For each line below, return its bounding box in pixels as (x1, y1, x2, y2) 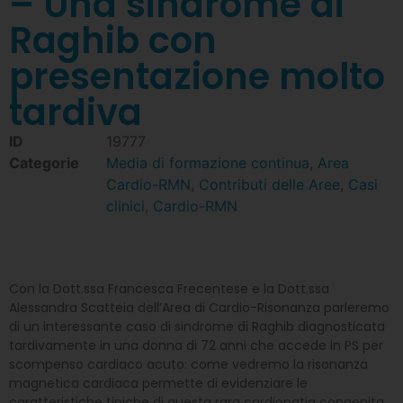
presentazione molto (9, 51, 385, 103)
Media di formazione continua (106, 154, 309, 173)
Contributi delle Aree (199, 175, 340, 194)
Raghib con (9, 15, 217, 67)
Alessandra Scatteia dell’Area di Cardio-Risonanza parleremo (9, 299, 390, 318)
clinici (106, 197, 145, 216)
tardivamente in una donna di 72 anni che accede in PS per (9, 336, 383, 355)
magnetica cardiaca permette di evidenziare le (9, 374, 308, 393)
